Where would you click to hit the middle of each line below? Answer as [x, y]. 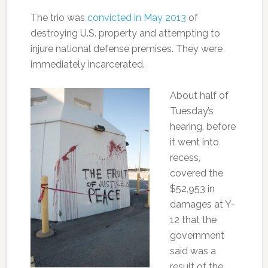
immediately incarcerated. [87, 64]
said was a [193, 251]
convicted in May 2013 [136, 18]
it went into [194, 142]
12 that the [193, 220]
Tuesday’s [191, 111]
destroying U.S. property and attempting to [125, 33]
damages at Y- [202, 204]
